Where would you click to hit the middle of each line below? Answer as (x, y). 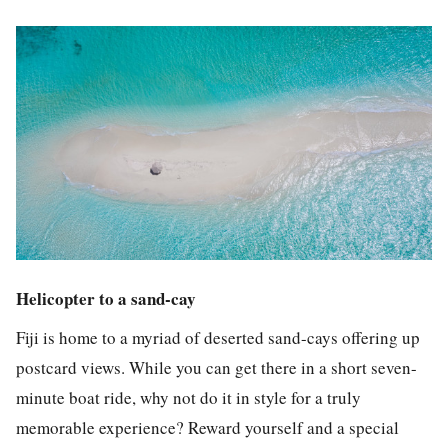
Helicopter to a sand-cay (106, 299)
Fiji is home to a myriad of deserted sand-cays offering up (218, 337)
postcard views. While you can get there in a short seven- (216, 367)
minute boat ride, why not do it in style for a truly (188, 397)
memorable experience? (102, 427)
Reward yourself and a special (293, 427)
